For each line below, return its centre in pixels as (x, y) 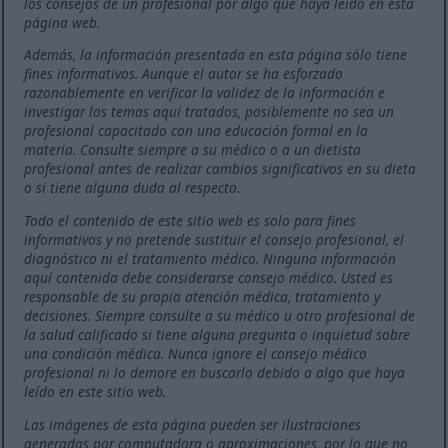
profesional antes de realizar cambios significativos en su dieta (220, 169)
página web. (62, 22)
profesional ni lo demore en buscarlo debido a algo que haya (215, 372)
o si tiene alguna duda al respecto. (132, 188)
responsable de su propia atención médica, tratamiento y (202, 296)
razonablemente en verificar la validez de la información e (205, 93)
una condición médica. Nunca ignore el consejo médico (196, 353)
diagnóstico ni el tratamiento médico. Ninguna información (210, 258)
